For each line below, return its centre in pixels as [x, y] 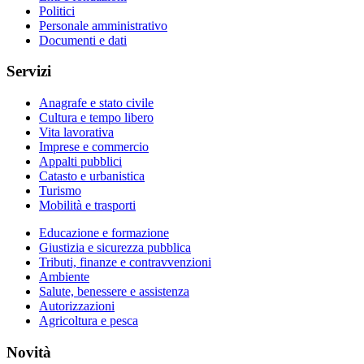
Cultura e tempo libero [96, 118]
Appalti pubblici [80, 162]
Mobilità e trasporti [87, 206]
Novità [29, 352]
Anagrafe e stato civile [96, 103]
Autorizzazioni [77, 306]
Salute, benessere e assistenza [114, 292]
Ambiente [64, 277]
